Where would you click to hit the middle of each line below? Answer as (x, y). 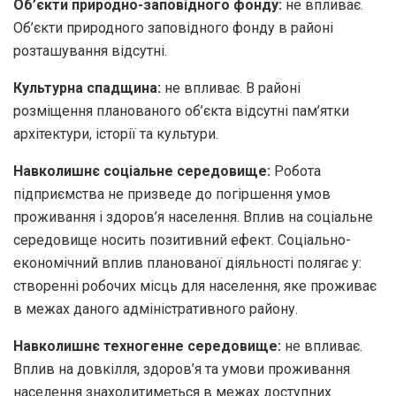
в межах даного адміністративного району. (156, 308)
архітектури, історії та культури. (116, 133)
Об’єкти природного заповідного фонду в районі (173, 27)
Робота (296, 171)
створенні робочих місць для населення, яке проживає (195, 286)
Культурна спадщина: (89, 88)
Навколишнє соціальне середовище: (142, 171)
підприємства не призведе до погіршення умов (172, 194)
